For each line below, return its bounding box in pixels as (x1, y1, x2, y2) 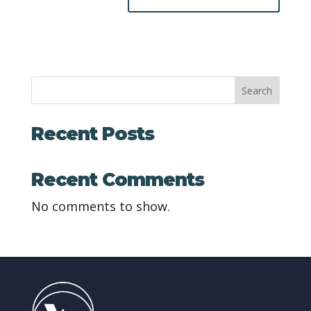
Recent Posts (31, 123, 154, 146)
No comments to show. (31, 198, 170, 215)
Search (242, 83, 273, 97)
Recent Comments (31, 169, 204, 192)
